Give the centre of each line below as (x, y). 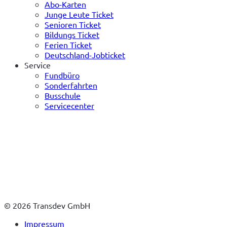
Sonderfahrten (71, 85)
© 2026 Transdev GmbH (47, 205)
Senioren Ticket (73, 24)
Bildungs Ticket (72, 34)
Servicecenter (69, 105)
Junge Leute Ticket (79, 14)
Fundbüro (62, 75)
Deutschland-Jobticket (85, 54)
